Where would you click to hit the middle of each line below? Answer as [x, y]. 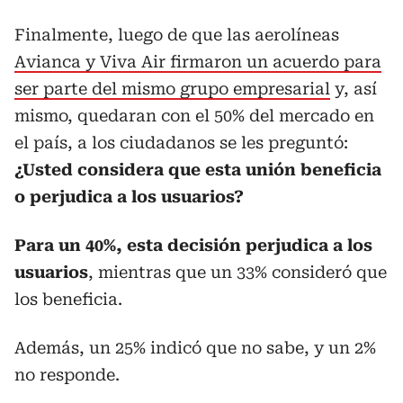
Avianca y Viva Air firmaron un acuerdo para [198, 62]
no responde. [67, 375]
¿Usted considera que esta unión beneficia [198, 170]
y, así [354, 89]
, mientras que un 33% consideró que [237, 273]
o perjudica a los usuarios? [129, 197]
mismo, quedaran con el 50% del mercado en [194, 116]
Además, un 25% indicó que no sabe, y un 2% [195, 348]
